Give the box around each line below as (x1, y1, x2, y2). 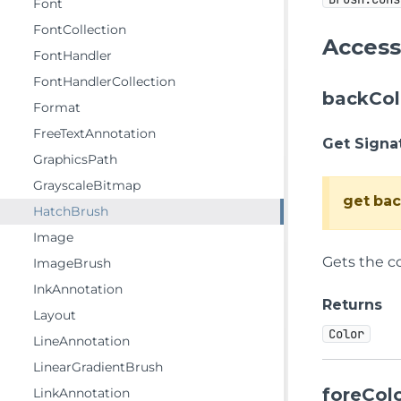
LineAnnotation (33, 333, 130, 349)
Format (33, 99, 81, 115)
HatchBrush (33, 203, 108, 219)
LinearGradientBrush (33, 359, 163, 375)
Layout (33, 307, 76, 323)
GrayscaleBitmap (33, 177, 141, 193)
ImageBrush (33, 255, 111, 271)
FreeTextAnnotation (33, 125, 156, 141)
